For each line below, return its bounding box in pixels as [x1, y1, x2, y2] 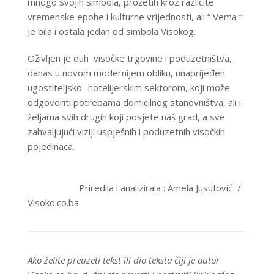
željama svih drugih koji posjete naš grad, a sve [27, 111, 225, 124]
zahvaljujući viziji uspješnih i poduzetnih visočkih [27, 125, 225, 138]
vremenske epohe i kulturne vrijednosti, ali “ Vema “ [27, 10, 242, 23]
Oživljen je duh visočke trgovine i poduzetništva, [27, 52, 232, 65]
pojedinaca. [27, 140, 75, 153]
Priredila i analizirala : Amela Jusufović [78, 182, 232, 194]
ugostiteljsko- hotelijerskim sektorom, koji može [27, 81, 230, 94]
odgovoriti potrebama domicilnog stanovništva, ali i [27, 96, 241, 109]
